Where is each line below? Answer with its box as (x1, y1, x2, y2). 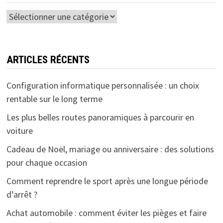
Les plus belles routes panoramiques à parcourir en (6, 111, 194, 123)
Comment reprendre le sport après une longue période (6, 175, 208, 187)
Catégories (5, 10, 47, 22)
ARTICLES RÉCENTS (6, 53, 90, 66)
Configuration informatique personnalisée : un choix (6, 79, 199, 91)
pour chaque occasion (6, 156, 87, 168)
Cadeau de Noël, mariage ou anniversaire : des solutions (6, 143, 214, 155)
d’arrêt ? (6, 188, 37, 200)
